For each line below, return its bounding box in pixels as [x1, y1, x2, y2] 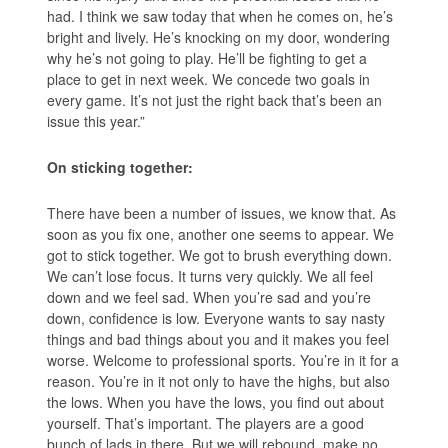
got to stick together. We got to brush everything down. [47, 244, 393, 265]
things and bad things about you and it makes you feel [47, 328, 390, 349]
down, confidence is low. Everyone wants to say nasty [47, 307, 386, 328]
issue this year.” [47, 110, 146, 131]
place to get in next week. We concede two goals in [47, 68, 371, 89]
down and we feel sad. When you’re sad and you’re [47, 286, 372, 307]
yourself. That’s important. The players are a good [47, 412, 365, 433]
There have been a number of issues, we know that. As [47, 202, 397, 223]
